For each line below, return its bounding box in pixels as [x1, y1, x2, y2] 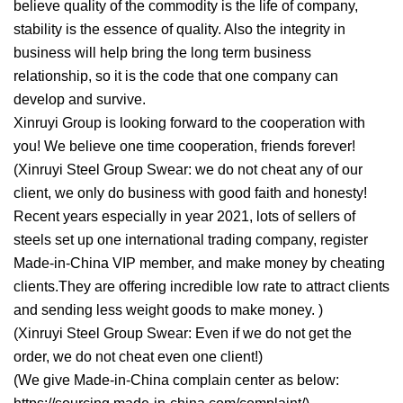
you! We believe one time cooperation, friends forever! [13, 139, 355, 155]
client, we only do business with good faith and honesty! [13, 185, 367, 201]
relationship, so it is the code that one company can [13, 68, 338, 85]
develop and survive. [13, 92, 146, 108]
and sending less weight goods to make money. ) [13, 302, 323, 318]
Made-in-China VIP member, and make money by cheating [13, 255, 385, 272]
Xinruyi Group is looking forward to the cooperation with [13, 115, 365, 131]
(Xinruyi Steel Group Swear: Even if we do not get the [13, 326, 352, 342]
